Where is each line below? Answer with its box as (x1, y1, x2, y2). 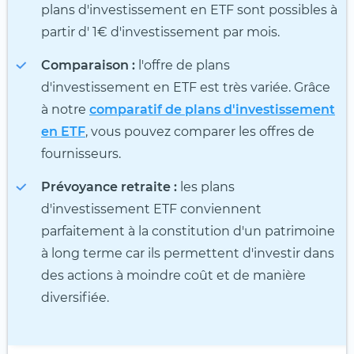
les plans (177, 179, 235, 195)
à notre (41, 102, 89, 118)
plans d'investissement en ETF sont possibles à (41, 2, 337, 18)
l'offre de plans (135, 58, 230, 73)
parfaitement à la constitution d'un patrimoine (41, 224, 335, 239)
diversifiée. (41, 290, 109, 306)
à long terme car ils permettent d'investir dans (41, 246, 334, 262)
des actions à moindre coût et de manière (41, 268, 306, 284)
